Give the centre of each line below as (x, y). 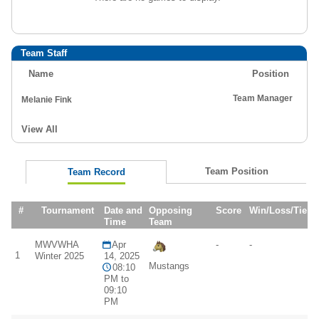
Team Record (96, 172)
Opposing (171, 211)
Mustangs (169, 266)
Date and (123, 211)
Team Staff (44, 53)
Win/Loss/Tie (278, 211)
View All (40, 129)
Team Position (236, 172)
